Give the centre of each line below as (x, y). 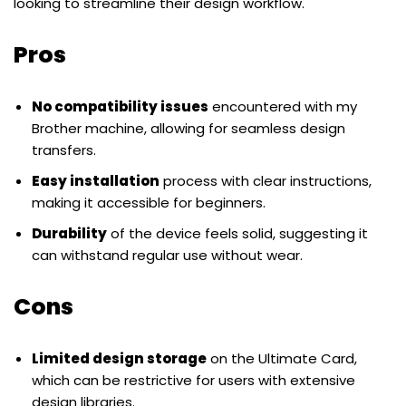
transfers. (64, 150)
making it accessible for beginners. (149, 203)
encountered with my (283, 107)
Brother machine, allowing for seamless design (188, 129)
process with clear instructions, (266, 181)
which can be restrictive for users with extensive (193, 381)
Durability (69, 234)
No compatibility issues (120, 107)
